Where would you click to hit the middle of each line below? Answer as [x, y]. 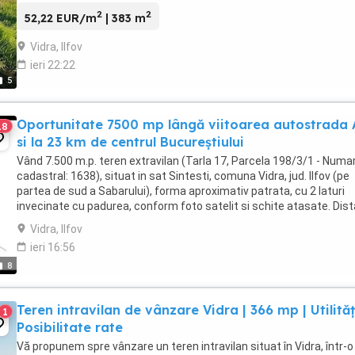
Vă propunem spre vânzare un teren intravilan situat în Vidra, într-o [185, 346]
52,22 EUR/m [61, 18]
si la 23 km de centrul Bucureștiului [130, 141]
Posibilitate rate [70, 327]
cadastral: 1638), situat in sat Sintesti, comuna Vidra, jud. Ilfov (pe [183, 176]
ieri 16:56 [53, 247]
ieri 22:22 [53, 65]
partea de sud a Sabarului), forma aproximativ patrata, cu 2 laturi [181, 191]
